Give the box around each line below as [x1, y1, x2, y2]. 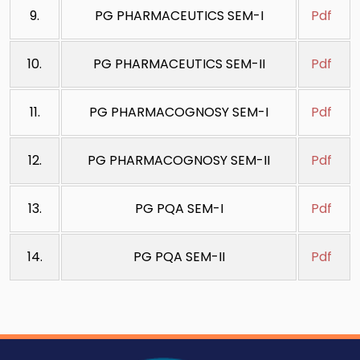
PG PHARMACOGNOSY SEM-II [88, 150, 270, 170]
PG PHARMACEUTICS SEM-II [92, 54, 265, 73]
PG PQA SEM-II [133, 247, 225, 266]
